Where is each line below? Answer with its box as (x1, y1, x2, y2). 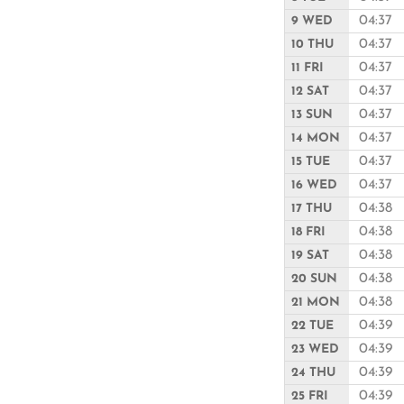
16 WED (290, 179, 338, 192)
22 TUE (290, 320, 335, 333)
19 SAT (290, 250, 330, 262)
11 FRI (290, 62, 325, 75)
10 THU (290, 39, 335, 51)
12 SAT (290, 86, 330, 98)
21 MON (290, 297, 341, 309)
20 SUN (290, 273, 338, 286)
